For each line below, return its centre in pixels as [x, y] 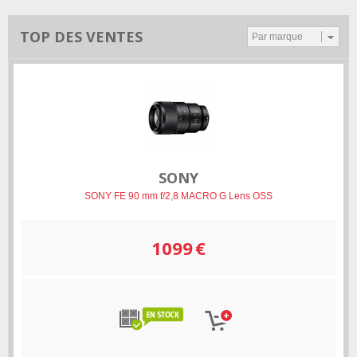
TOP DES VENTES [81, 37]
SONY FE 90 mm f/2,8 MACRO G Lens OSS [178, 196]
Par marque [277, 37]
